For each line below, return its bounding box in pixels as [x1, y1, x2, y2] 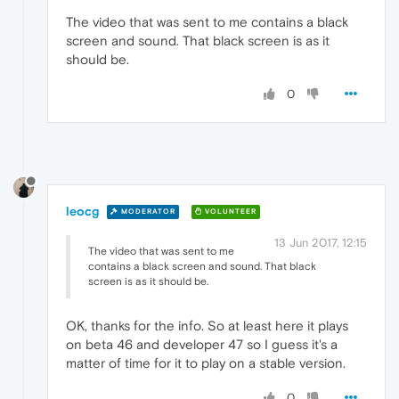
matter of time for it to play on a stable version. [66, 354, 346, 370]
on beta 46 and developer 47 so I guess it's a [66, 336, 338, 352]
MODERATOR [118, 208, 175, 216]
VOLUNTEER [202, 208, 256, 216]
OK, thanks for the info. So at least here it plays [66, 317, 348, 333]
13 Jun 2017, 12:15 [274, 235, 367, 249]
